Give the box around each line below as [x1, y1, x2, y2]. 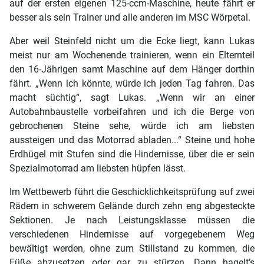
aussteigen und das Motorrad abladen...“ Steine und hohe [9, 134, 255, 146]
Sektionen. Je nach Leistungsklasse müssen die [9, 214, 255, 226]
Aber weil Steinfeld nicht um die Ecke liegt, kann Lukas [9, 35, 255, 47]
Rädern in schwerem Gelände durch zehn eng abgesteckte [9, 200, 255, 212]
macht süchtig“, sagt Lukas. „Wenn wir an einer [9, 92, 255, 104]
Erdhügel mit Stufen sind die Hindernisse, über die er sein [9, 148, 255, 160]
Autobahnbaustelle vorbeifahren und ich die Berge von [9, 106, 255, 118]
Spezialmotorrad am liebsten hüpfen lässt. [9, 163, 186, 174]
